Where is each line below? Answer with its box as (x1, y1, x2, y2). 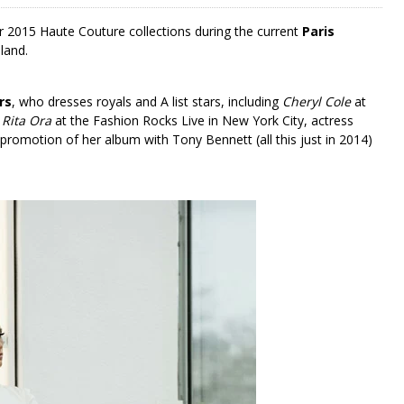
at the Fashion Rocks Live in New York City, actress (51, 111, 353, 129)
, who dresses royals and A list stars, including (12, 92, 282, 110)
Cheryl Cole (282, 92, 351, 110)
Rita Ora (2, 111, 51, 129)
